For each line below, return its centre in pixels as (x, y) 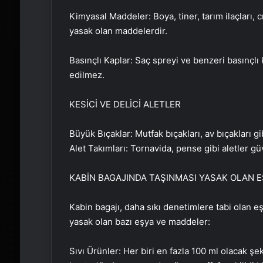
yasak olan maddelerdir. (118, 31)
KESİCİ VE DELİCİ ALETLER (125, 104)
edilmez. (87, 75)
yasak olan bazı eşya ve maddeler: (139, 222)
